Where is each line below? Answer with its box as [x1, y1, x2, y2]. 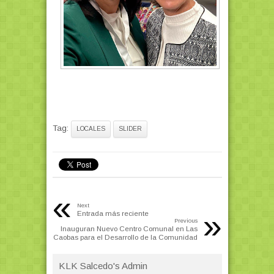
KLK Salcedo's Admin [58, 261, 147, 272]
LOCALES [76, 125, 105, 133]
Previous [174, 218, 198, 224]
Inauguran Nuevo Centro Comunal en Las [60, 224, 198, 233]
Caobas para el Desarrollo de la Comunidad [53, 233, 198, 242]
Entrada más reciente [76, 209, 149, 218]
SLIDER [118, 125, 142, 133]
